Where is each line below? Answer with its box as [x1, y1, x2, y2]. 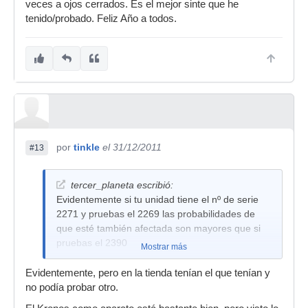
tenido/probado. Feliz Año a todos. [25, 13, 177, 24]
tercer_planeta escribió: [71, 179, 173, 190]
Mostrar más [140, 242, 187, 252]
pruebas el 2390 [56, 237, 127, 248]
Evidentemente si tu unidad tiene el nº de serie [56, 194, 258, 205]
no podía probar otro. [25, 282, 118, 293]
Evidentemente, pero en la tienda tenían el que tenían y [25, 267, 270, 278]
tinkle [74, 142, 100, 153]
